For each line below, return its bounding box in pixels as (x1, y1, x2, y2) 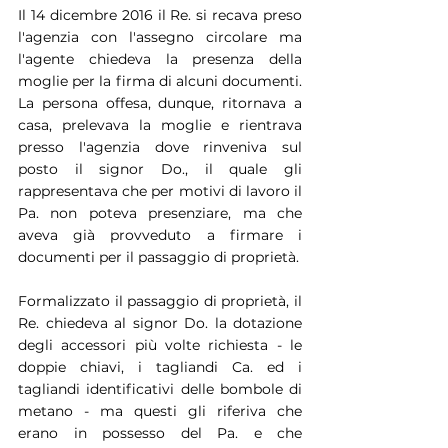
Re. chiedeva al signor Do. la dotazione (18, 313, 302, 332)
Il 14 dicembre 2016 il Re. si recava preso (18, 5, 302, 24)
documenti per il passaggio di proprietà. (18, 247, 299, 266)
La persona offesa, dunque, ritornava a (18, 93, 302, 112)
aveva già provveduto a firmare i (18, 225, 302, 244)
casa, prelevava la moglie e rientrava (18, 115, 302, 134)
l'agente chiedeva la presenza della (18, 49, 302, 68)
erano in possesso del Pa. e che (18, 423, 302, 442)
